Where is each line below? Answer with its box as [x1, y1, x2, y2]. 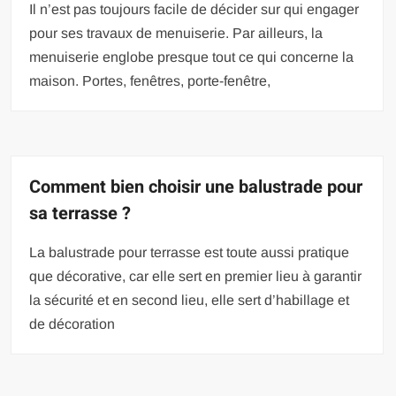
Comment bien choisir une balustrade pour [29, 174, 363, 201]
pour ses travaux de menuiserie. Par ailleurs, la [29, 26, 324, 42]
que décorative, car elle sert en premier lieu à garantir [29, 269, 362, 285]
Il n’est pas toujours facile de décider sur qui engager [29, 2, 360, 18]
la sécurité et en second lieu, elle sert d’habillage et [29, 293, 350, 308]
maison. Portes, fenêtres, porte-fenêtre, [29, 73, 271, 89]
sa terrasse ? [29, 201, 132, 227]
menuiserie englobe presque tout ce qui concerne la [29, 49, 354, 65]
